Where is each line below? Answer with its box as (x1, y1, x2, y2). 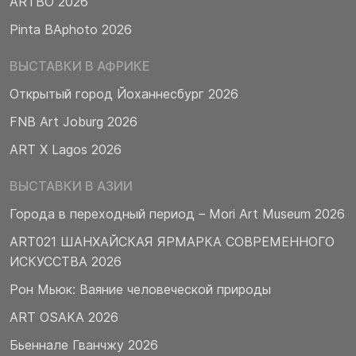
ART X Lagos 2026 (10, 141, 122, 157)
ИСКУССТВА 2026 (10, 253, 122, 269)
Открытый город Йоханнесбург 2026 (10, 85, 238, 102)
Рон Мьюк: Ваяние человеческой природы (10, 281, 271, 297)
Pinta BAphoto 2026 (10, 21, 132, 37)
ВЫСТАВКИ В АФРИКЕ (10, 57, 150, 74)
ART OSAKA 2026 (10, 308, 118, 325)
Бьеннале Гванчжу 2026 (10, 336, 158, 353)
